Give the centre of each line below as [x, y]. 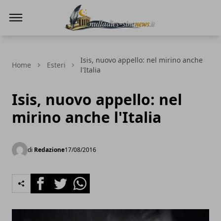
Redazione [49, 150]
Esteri [56, 65]
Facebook [48, 179]
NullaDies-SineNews [102, 37]
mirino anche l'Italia [87, 117]
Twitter [63, 179]
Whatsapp [89, 179]
